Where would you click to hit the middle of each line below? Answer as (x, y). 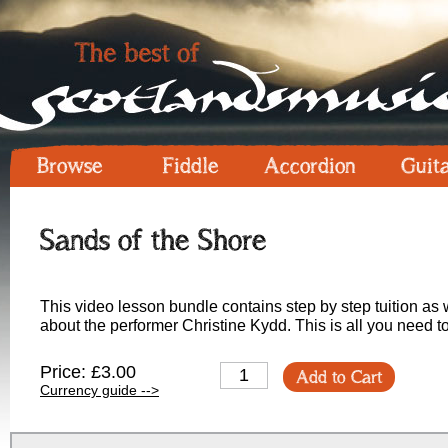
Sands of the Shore (153, 240)
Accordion (310, 165)
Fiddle (190, 165)
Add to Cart (339, 377)
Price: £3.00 (88, 372)
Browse (70, 165)
